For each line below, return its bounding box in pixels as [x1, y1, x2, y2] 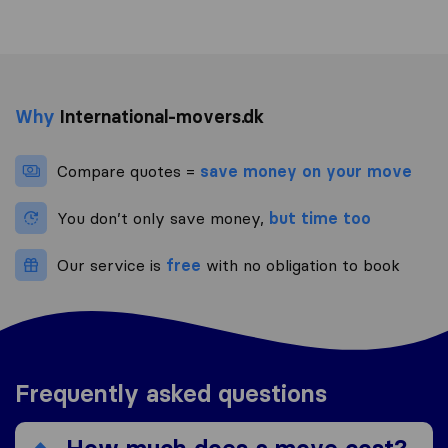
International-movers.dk [55, 105, 264, 129]
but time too [269, 208, 371, 229]
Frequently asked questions [15, 379, 327, 409]
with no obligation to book [201, 255, 400, 276]
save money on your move [200, 161, 412, 182]
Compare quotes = [57, 161, 200, 182]
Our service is [57, 255, 166, 276]
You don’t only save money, [57, 208, 269, 229]
